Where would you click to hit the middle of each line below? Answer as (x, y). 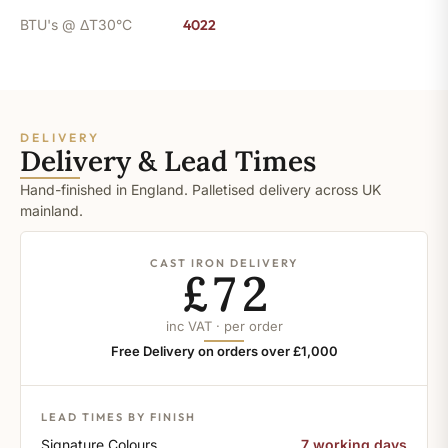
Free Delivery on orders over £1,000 (224, 350)
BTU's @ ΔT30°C (76, 24)
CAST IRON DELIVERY (224, 262)
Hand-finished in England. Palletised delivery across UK (200, 189)
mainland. (51, 210)
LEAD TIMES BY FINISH (118, 416)
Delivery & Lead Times (168, 160)
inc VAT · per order (224, 325)
